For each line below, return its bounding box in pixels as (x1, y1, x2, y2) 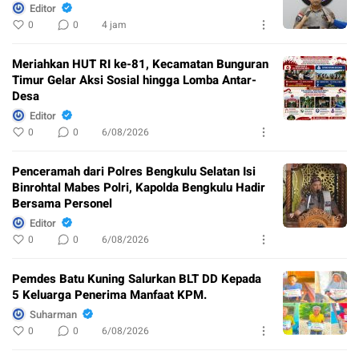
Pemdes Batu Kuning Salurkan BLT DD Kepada (12, 270, 261, 288)
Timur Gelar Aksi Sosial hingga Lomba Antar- (12, 71, 256, 90)
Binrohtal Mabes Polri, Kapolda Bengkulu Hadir (12, 179, 265, 197)
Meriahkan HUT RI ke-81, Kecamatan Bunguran (12, 55, 268, 74)
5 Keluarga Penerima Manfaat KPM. (12, 286, 207, 305)
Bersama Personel (12, 195, 112, 213)
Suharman (30, 306, 77, 322)
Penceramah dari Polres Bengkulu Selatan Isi (12, 163, 256, 181)
